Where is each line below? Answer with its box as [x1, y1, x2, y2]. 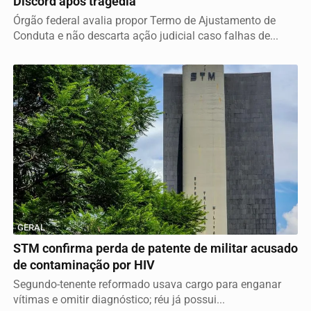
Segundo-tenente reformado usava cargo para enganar [13, 277, 281, 291]
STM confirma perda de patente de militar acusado [13, 241, 298, 255]
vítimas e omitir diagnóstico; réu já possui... [13, 292, 225, 306]
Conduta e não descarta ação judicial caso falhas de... [13, 28, 278, 42]
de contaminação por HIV [13, 258, 155, 272]
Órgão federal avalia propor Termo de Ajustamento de [13, 13, 276, 27]
